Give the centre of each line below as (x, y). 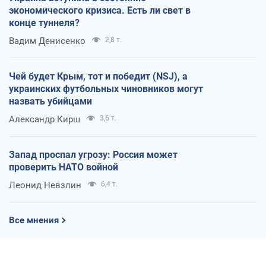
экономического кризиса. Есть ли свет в (100, 11)
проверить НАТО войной (64, 167)
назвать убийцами (50, 102)
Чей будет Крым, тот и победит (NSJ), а (98, 77)
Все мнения (34, 221)
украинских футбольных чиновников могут (106, 89)
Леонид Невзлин (45, 186)
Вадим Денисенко (47, 41)
